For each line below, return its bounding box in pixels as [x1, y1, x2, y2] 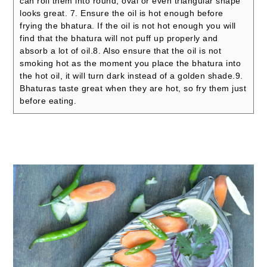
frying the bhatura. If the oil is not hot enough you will [20, 20, 236, 30]
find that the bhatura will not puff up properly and [20, 33, 218, 43]
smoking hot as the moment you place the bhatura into [20, 58, 241, 68]
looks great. [20, 8, 70, 18]
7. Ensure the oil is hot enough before [70, 8, 223, 18]
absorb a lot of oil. [20, 45, 94, 55]
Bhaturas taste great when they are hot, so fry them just [20, 83, 247, 93]
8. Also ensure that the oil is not [93, 45, 222, 55]
